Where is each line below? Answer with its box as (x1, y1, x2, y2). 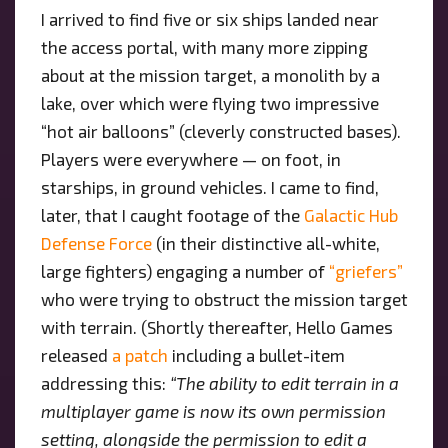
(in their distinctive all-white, (151, 232, 380, 253)
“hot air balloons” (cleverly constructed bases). (40, 120, 401, 141)
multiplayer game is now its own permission (40, 400, 386, 421)
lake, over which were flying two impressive (40, 92, 379, 113)
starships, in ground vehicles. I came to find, (40, 176, 379, 197)
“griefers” (328, 260, 403, 281)
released (40, 344, 112, 365)
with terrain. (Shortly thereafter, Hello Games (40, 316, 393, 337)
